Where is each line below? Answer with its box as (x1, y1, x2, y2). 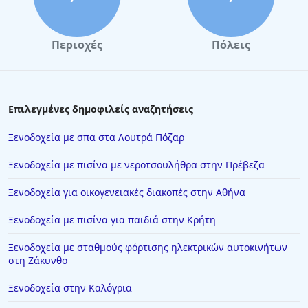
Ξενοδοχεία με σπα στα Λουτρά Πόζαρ (8, 131, 184, 144)
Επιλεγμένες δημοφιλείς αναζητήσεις (8, 102, 193, 115)
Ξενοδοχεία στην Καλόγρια (8, 281, 132, 294)
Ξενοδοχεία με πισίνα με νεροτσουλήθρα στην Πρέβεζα (8, 158, 265, 171)
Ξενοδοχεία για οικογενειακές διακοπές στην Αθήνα (8, 186, 245, 199)
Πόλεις (212, 37, 250, 52)
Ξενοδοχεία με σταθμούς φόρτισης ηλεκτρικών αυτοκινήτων (8, 241, 287, 254)
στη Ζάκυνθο (8, 254, 67, 267)
